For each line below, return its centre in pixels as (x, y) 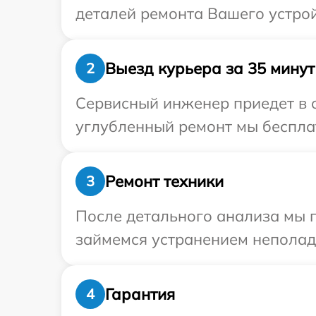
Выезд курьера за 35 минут (210, 68)
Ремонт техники (164, 181)
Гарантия (140, 294)
